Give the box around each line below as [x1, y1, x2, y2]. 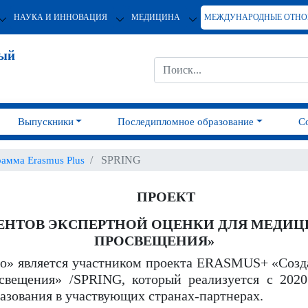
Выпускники [17, 116, 74, 127]
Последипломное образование [118, 116, 254, 127]
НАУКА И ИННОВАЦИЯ [13, 12, 107, 22]
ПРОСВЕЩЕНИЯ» [93, 233, 214, 248]
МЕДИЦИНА [131, 12, 180, 22]
